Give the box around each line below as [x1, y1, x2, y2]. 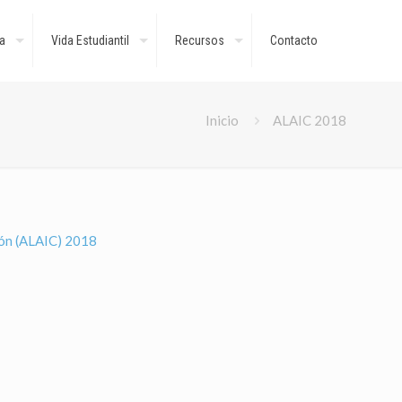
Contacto [270, 33, 318, 48]
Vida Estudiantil [51, 33, 129, 48]
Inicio [205, 112, 239, 128]
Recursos [175, 33, 224, 48]
